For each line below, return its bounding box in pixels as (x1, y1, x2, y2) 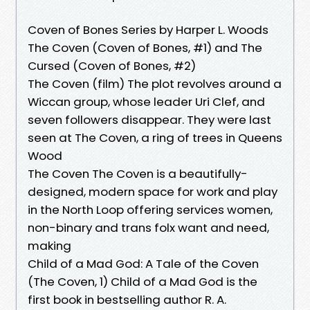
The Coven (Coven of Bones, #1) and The (28, 39, 262, 56)
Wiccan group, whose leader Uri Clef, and (28, 93, 265, 110)
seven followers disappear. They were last (28, 111, 271, 128)
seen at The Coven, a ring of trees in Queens (28, 129, 282, 146)
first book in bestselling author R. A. (28, 291, 226, 308)
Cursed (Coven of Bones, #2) (28, 57, 196, 74)
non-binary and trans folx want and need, (28, 219, 269, 236)
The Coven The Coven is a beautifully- (28, 165, 248, 182)
